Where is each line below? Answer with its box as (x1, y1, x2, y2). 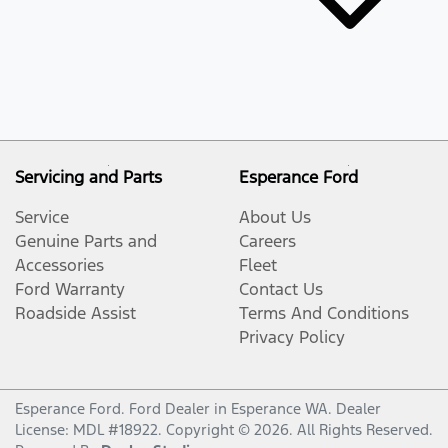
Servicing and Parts (15, 166, 162, 188)
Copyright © (166, 420, 254, 439)
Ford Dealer (129, 399, 210, 418)
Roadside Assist (15, 302, 136, 324)
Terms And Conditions (239, 302, 409, 324)
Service (15, 206, 69, 228)
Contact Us (239, 278, 323, 300)
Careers (239, 230, 296, 252)
